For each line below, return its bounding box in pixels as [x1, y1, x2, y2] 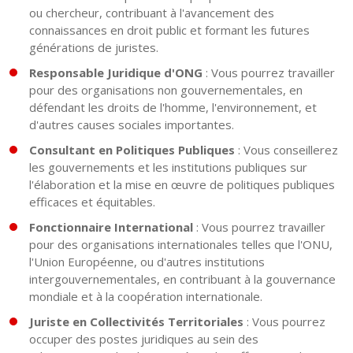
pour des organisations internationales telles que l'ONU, [29, 236, 333, 253]
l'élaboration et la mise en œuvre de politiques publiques [29, 176, 335, 193]
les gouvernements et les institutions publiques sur [29, 159, 307, 176]
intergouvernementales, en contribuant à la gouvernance [29, 271, 336, 288]
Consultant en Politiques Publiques [29, 142, 235, 158]
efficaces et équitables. [29, 194, 155, 210]
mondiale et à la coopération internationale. [29, 288, 262, 305]
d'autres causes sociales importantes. [29, 117, 234, 133]
